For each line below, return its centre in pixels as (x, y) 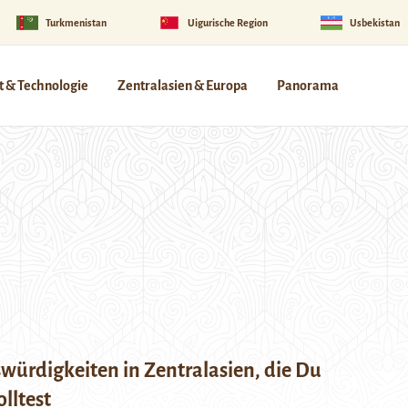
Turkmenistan (76, 22)
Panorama (308, 86)
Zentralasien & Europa (183, 86)
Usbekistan (374, 22)
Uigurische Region (228, 22)
